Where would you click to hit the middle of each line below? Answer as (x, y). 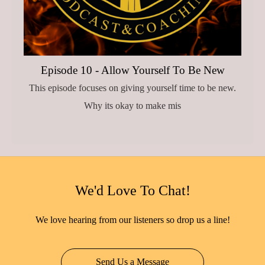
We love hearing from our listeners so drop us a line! (132, 220)
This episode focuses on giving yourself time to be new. (132, 88)
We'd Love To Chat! (132, 191)
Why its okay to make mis (132, 105)
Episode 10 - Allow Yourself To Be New (132, 70)
